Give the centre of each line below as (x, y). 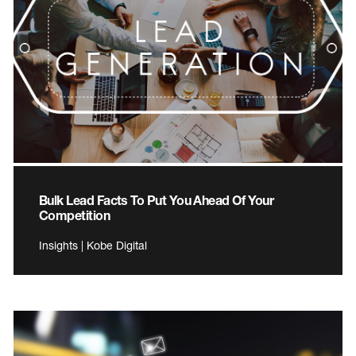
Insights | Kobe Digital (93, 246)
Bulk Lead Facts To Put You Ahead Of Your (157, 200)
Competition (75, 215)
